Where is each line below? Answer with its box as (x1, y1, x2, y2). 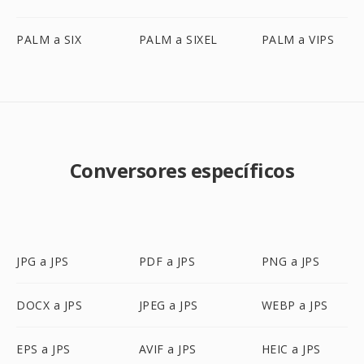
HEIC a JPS (261, 341, 321, 357)
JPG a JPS (16, 253, 69, 269)
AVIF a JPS (138, 341, 197, 357)
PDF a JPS (138, 253, 196, 269)
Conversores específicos (69, 157, 295, 184)
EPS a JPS (16, 341, 71, 357)
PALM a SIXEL (138, 32, 218, 47)
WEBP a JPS (261, 297, 328, 313)
